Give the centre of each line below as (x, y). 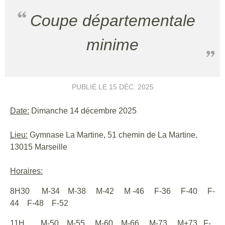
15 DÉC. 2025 (131, 87)
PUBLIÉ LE (90, 87)
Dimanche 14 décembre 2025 (83, 111)
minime (113, 45)
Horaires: (26, 171)
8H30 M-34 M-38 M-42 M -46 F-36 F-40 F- (113, 191)
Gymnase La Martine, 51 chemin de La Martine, (113, 135)
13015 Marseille (39, 147)
